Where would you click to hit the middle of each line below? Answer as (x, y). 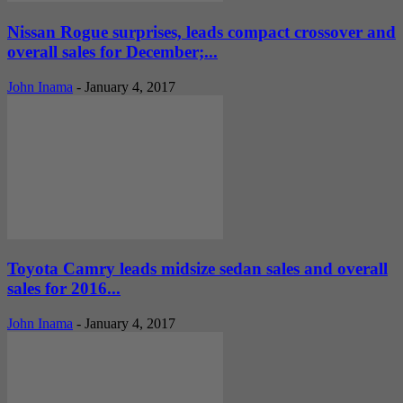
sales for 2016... (64, 289)
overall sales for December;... (112, 51)
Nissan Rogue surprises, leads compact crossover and (201, 31)
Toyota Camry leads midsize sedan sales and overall (197, 269)
